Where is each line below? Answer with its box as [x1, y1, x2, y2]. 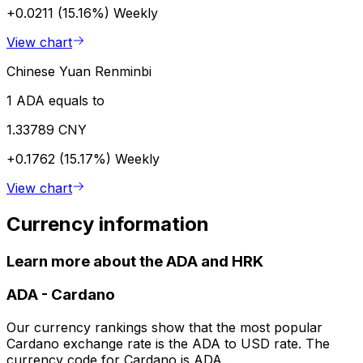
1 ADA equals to [6, 92, 105, 109]
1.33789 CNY [6, 121, 87, 138]
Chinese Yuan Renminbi [6, 62, 152, 79]
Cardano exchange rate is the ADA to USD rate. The [6, 335, 330, 352]
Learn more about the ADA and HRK [6, 251, 263, 271]
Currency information [6, 211, 209, 236]
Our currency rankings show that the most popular [6, 319, 322, 336]
